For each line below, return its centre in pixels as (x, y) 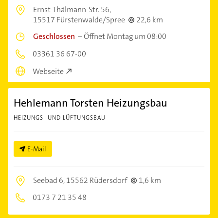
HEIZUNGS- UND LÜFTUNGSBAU (60, 118)
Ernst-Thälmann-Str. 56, (72, 9)
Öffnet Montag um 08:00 (125, 36)
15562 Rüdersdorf (97, 181)
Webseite (48, 72)
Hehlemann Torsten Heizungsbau (91, 103)
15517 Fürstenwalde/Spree (79, 19)
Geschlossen (54, 36)
